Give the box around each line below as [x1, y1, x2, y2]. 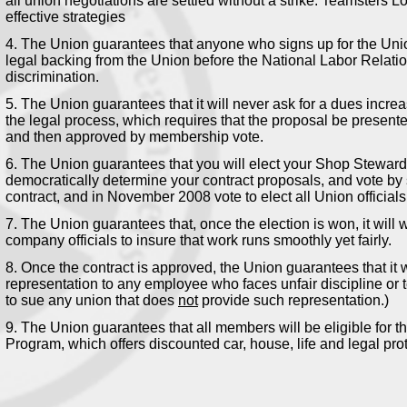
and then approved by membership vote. [5, 128, 263, 144]
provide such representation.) [198, 292, 389, 308]
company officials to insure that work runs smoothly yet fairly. [5, 232, 392, 248]
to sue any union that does [5, 292, 178, 308]
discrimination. [5, 68, 99, 84]
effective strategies [5, 8, 125, 25]
